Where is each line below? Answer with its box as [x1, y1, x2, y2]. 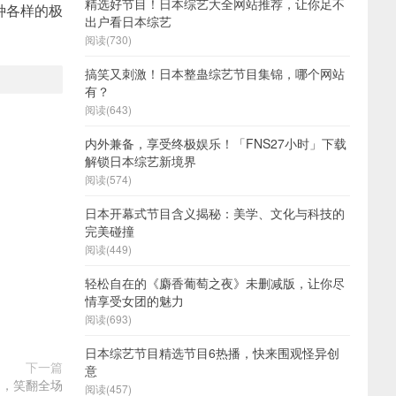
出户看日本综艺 [85, 12, 171, 30]
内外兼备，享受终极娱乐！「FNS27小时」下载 [85, 134, 346, 152]
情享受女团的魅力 [85, 292, 184, 309]
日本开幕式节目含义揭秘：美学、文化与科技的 [85, 204, 345, 222]
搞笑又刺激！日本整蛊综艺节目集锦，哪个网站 [85, 65, 345, 82]
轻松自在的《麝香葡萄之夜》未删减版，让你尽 [85, 274, 345, 292]
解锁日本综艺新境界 [85, 152, 196, 170]
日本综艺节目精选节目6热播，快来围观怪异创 [85, 344, 339, 362]
